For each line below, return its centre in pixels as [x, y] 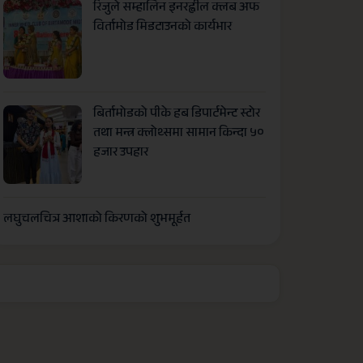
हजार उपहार [121, 153]
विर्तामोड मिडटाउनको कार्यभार [163, 28]
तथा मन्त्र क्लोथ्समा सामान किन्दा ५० [179, 134]
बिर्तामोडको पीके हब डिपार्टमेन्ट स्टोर [177, 114]
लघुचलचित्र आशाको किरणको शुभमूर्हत [97, 220]
